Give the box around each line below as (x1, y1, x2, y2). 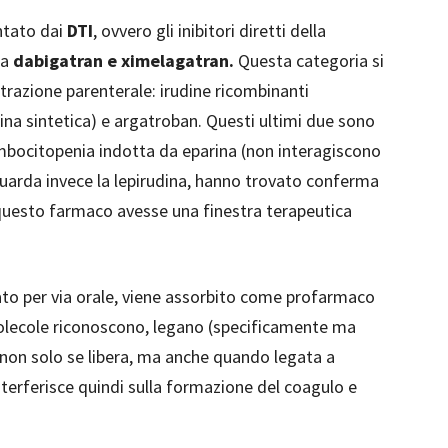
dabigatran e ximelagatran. (13, 49, 234, 72)
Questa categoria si (234, 49, 384, 72)
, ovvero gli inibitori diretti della (93, 19, 326, 42)
